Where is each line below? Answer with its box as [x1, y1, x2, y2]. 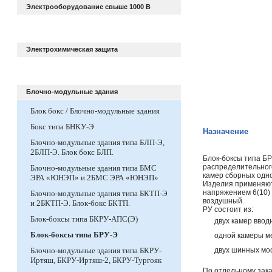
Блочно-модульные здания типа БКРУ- [30, 246, 161, 255]
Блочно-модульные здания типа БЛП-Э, [30, 138, 165, 147]
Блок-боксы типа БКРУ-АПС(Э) [30, 214, 138, 223]
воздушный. [203, 197, 244, 205]
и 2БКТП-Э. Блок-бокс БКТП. [30, 199, 130, 208]
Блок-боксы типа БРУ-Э [30, 230, 118, 239]
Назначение [203, 127, 248, 136]
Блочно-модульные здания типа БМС [30, 163, 157, 172]
